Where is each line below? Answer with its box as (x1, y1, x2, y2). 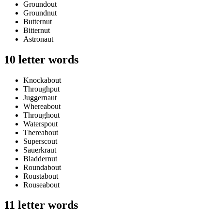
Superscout (23, 137, 57, 145)
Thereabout (23, 128, 58, 137)
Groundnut (23, 8, 57, 17)
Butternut (23, 17, 52, 26)
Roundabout (23, 163, 61, 171)
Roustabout (23, 171, 58, 180)
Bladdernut (23, 154, 57, 163)
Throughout (23, 110, 60, 119)
